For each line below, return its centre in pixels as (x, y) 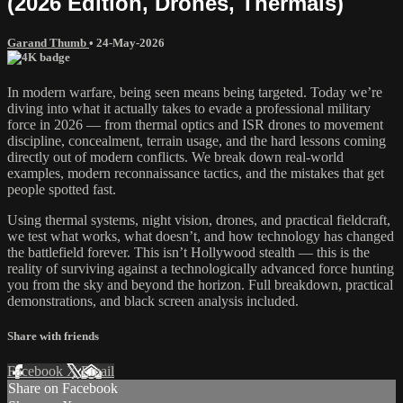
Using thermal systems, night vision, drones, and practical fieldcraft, (199, 220)
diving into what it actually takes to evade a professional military (189, 109)
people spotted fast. (62, 190)
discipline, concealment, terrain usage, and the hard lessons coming (197, 141)
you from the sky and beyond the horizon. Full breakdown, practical (200, 285)
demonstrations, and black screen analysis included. (153, 301)
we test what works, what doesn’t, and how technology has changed (201, 237)
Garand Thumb (48, 42)
